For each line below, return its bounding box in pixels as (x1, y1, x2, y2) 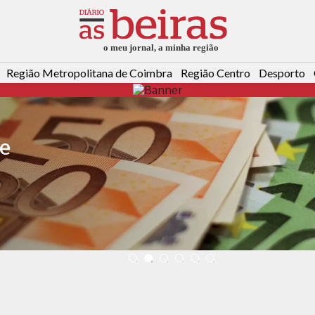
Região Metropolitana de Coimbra (6, 66, 172, 80)
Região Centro (181, 66, 250, 80)
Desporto (259, 66, 305, 80)
